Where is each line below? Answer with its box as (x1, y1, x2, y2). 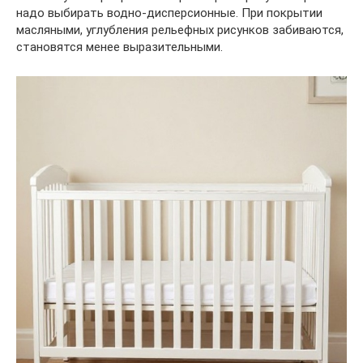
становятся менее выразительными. (16, 39, 223, 54)
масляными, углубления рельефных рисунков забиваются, (16, 22, 344, 37)
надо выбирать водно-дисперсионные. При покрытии (16, 5, 322, 20)
